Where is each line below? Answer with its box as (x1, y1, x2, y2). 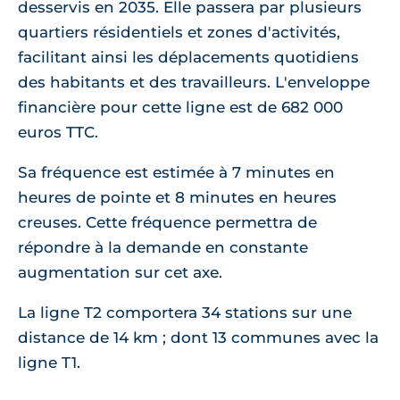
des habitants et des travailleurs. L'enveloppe (18, 73, 370, 92)
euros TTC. (18, 123, 98, 142)
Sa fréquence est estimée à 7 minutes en (18, 163, 335, 182)
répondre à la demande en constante (18, 238, 308, 257)
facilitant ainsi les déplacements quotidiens (18, 48, 359, 67)
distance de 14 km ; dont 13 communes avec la (18, 329, 379, 347)
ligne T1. (18, 354, 80, 372)
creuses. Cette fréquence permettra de (18, 213, 317, 232)
